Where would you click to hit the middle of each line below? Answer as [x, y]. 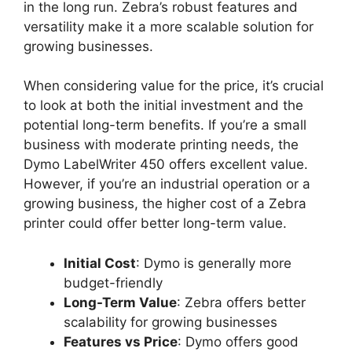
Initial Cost [100, 263]
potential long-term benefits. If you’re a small [165, 125]
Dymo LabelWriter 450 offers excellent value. [166, 165]
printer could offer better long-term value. [155, 224]
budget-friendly [113, 282]
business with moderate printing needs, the [161, 145]
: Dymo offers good [238, 341]
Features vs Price [121, 341]
